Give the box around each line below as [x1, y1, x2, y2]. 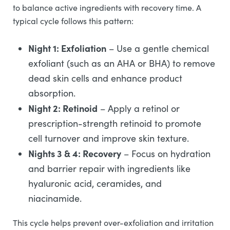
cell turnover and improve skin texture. [28, 132, 189, 144]
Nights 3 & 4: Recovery [28, 147, 121, 160]
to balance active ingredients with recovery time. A [13, 2, 201, 13]
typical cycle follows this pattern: [13, 15, 133, 26]
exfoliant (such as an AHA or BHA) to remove [28, 57, 215, 69]
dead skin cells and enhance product [28, 72, 182, 84]
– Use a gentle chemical [106, 42, 209, 54]
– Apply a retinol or [98, 102, 180, 114]
